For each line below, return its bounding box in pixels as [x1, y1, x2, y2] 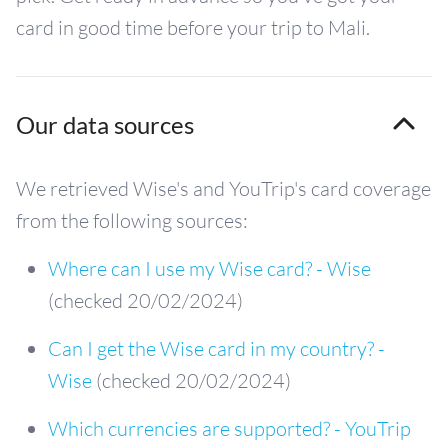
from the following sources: [16, 208, 248, 233]
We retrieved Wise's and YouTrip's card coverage [16, 176, 431, 201]
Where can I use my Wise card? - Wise [48, 256, 371, 281]
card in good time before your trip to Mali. [16, 15, 370, 40]
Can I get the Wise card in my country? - [48, 336, 385, 361]
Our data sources [16, 110, 194, 139]
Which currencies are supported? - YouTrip [48, 416, 411, 441]
